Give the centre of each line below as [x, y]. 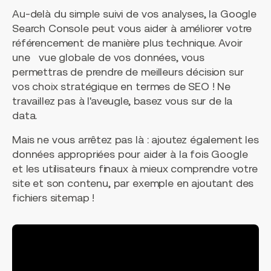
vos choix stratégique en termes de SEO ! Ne [122, 87]
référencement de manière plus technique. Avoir [127, 43]
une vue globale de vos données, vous [108, 57]
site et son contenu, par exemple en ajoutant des [133, 183]
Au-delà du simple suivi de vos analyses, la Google [134, 14]
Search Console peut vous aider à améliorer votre [132, 28]
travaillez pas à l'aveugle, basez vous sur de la [122, 101]
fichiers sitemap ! [54, 198]
